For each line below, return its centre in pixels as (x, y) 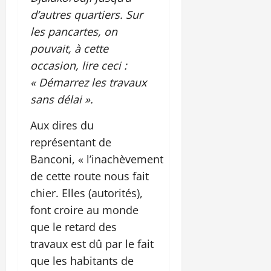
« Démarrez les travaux (88, 82)
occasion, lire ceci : (79, 65)
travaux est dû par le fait (92, 243)
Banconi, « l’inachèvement (97, 159)
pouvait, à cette (69, 48)
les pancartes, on (74, 31)
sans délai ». (62, 99)
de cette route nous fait (90, 176)
